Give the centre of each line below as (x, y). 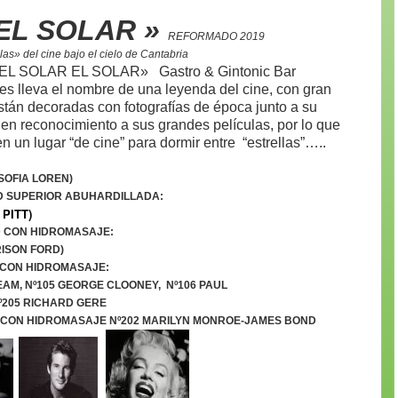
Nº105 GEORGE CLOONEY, (94, 285)
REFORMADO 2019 (216, 36)
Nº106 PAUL (195, 285)
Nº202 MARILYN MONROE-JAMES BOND (213, 321)
